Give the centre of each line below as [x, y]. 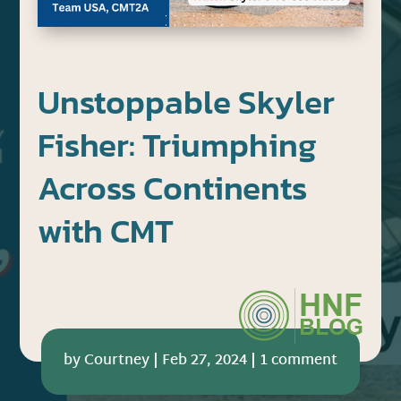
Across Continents [173, 188]
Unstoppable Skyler [187, 102]
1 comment [298, 361]
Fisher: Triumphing [178, 145]
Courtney [116, 361]
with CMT [106, 230]
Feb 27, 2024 [204, 361]
